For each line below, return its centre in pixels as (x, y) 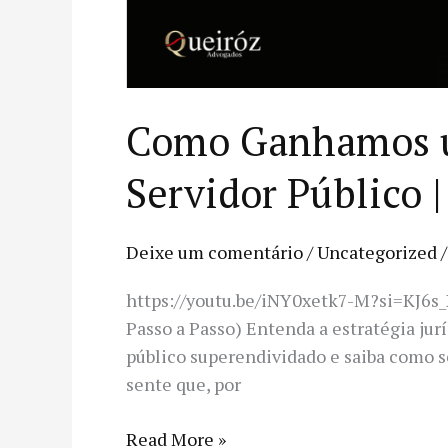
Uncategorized (377, 251)
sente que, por (183, 384)
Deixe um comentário (214, 251)
